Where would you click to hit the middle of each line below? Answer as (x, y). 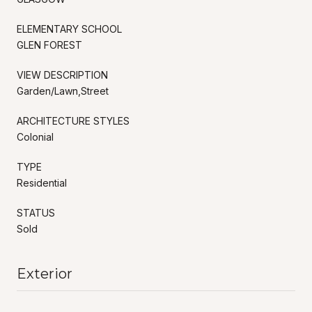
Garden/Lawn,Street (63, 91)
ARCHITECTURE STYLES (73, 120)
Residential (42, 182)
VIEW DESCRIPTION (62, 75)
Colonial (35, 136)
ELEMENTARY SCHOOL (69, 29)
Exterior (45, 273)
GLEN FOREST (49, 45)
